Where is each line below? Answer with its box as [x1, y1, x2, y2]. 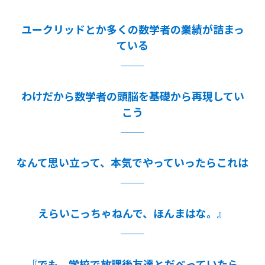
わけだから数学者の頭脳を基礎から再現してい [21, 88, 244, 104]
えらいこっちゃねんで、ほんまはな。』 [37, 205, 228, 221]
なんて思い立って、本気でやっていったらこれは [17, 154, 248, 170]
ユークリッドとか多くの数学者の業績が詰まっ [21, 21, 244, 37]
